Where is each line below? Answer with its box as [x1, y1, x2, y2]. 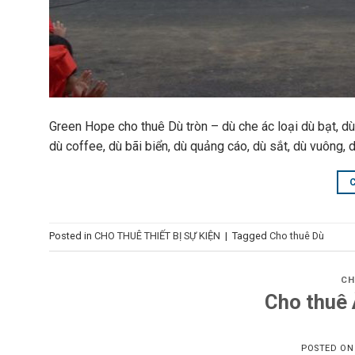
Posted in [49, 230, 94, 242]
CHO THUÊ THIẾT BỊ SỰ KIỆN [94, 230, 220, 242]
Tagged [232, 230, 269, 242]
